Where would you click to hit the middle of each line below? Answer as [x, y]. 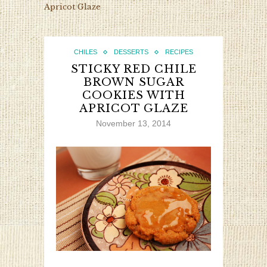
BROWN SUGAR [133, 83]
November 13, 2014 [133, 124]
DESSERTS [131, 52]
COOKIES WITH [133, 96]
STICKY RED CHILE [133, 69]
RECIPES [179, 52]
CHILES [86, 52]
